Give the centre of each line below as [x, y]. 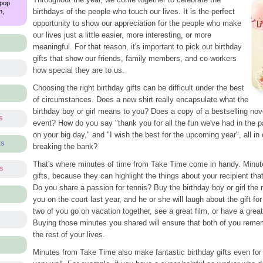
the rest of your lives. [69, 235]
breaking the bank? [65, 146]
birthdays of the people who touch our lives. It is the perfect [134, 11]
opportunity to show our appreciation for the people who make [137, 23]
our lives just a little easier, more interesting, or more [122, 35]
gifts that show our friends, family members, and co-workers [134, 58]
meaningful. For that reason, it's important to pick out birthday [137, 47]
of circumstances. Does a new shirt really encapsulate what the [140, 100]
